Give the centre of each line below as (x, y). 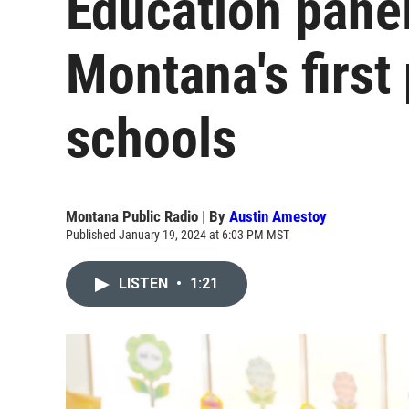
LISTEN (145, 283)
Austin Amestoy (278, 216)
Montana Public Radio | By (147, 216)
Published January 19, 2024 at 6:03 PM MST (178, 235)
